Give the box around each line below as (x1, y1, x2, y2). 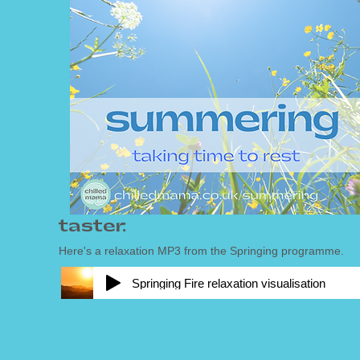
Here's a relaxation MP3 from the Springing (58, 244, 278, 257)
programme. (277, 244, 344, 257)
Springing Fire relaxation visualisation (131, 276, 325, 290)
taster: (58, 218, 126, 235)
